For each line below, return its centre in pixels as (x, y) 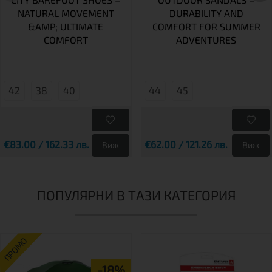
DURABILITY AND (206, 13)
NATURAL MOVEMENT (66, 13)
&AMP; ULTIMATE (66, 26)
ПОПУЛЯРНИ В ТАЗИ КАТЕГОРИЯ (136, 195)
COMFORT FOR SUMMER (206, 26)
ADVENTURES (206, 39)
